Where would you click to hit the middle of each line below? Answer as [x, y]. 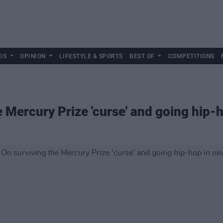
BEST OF [142, 56]
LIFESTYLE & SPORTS [91, 56]
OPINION [33, 56]
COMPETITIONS [191, 56]
